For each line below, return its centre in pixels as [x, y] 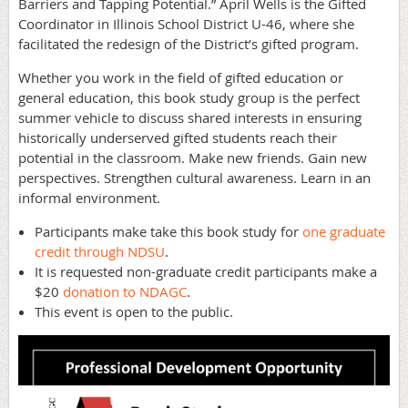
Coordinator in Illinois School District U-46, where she [186, 23]
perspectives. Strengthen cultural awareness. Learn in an [194, 177]
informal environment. [89, 197]
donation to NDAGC [125, 291]
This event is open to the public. [134, 311]
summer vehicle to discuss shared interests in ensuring [190, 117]
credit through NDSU [100, 251]
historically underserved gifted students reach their [178, 137]
